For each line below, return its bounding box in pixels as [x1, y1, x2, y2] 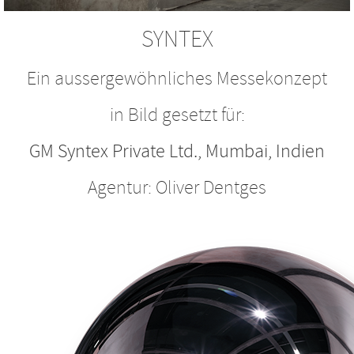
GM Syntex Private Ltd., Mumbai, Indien [29, 140, 325, 162]
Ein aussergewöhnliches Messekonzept [27, 67, 327, 89]
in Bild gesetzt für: [109, 104, 245, 126]
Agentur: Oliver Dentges [88, 176, 266, 198]
